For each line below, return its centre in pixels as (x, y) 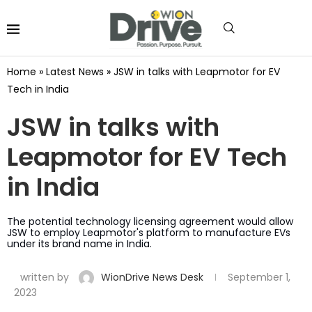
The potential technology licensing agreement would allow (150, 221)
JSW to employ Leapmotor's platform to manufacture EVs (149, 232)
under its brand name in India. (79, 243)
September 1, (259, 277)
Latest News (75, 71)
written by (45, 277)
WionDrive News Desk (154, 277)
